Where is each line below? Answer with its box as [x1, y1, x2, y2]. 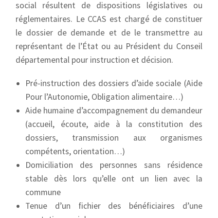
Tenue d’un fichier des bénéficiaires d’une [25, 200, 202, 211]
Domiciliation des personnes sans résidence [25, 160, 202, 170]
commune [25, 187, 61, 198]
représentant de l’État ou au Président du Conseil [16, 41, 202, 52]
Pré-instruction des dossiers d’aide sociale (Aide [25, 78, 202, 89]
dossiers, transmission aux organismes [25, 132, 202, 143]
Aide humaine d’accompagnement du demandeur [25, 105, 202, 116]
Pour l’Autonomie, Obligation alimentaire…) [25, 91, 184, 102]
